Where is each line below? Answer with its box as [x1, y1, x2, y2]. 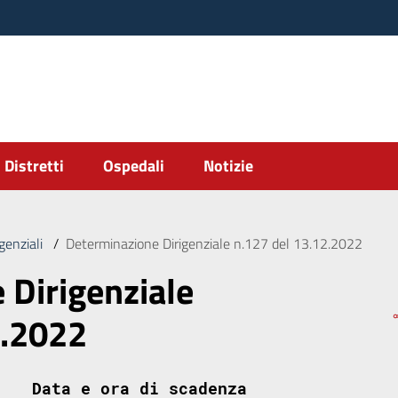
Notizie [203, 154, 253, 178]
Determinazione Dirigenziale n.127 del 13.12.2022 [65, 233, 362, 254]
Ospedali [103, 154, 164, 178]
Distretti [4, 154, 64, 178]
